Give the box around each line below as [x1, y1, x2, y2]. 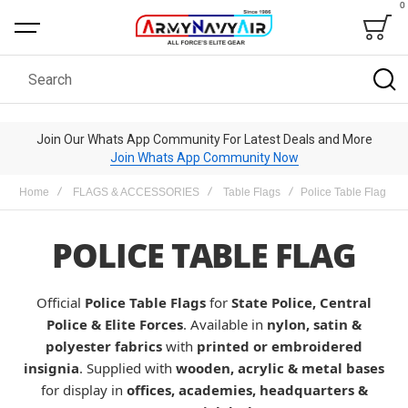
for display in [40, 381, 127, 399]
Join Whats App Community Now [109, 150, 299, 165]
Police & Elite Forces [46, 315, 183, 333]
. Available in [183, 315, 267, 333]
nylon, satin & [267, 315, 362, 333]
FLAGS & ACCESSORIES [73, 186, 199, 199]
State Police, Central [231, 293, 372, 311]
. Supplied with [79, 359, 176, 377]
